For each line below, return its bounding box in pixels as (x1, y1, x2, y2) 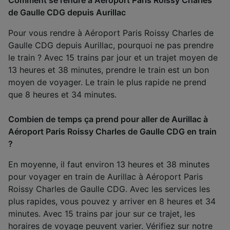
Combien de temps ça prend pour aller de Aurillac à (8, 113, 208, 124)
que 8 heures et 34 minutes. (8, 89, 117, 100)
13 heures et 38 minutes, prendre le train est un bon (8, 64, 209, 75)
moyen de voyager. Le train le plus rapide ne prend (8, 76, 206, 87)
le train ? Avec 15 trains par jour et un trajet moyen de (8, 52, 218, 63)
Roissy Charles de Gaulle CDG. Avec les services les (8, 183, 210, 194)
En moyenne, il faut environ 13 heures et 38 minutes (8, 159, 209, 169)
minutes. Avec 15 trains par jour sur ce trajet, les (8, 208, 195, 219)
